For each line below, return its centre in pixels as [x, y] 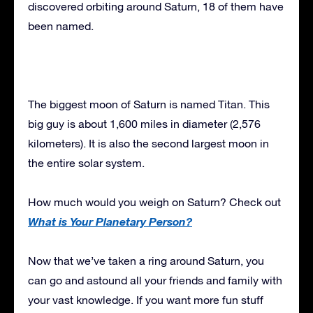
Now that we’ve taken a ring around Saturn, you [146, 260]
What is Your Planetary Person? [110, 221]
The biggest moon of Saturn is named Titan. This [149, 104]
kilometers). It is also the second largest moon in [148, 143]
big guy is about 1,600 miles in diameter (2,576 [144, 123]
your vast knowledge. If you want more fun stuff [146, 299]
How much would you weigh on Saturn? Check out [154, 202]
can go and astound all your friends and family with [155, 280]
